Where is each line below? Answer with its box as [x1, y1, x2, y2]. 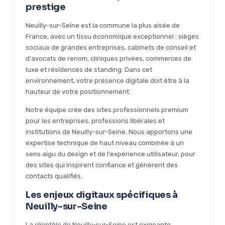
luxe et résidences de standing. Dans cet [26, 66, 152, 74]
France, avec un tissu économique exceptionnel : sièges [26, 33, 199, 41]
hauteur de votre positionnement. [26, 88, 131, 96]
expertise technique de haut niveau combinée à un [26, 139, 184, 147]
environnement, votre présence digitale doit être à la [26, 77, 189, 85]
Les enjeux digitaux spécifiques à [26, 189, 178, 201]
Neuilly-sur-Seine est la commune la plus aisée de [26, 22, 180, 30]
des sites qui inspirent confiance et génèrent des [26, 161, 178, 169]
